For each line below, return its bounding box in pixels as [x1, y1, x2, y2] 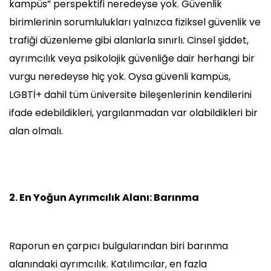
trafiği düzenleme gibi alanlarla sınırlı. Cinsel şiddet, [9, 33, 249, 48]
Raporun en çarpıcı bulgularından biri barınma [9, 239, 228, 253]
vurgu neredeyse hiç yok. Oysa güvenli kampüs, [9, 70, 230, 84]
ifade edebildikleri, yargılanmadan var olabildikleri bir [9, 106, 258, 120]
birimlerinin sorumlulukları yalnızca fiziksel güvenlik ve [9, 15, 261, 30]
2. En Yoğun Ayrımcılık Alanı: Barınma [9, 191, 199, 205]
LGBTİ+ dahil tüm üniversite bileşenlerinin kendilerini [9, 88, 252, 102]
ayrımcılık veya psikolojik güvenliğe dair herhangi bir [9, 51, 255, 66]
